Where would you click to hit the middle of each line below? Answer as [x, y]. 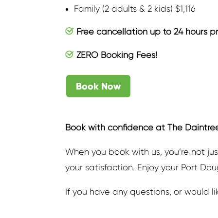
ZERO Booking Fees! [116, 55]
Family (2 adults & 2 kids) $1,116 [135, 9]
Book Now [99, 86]
